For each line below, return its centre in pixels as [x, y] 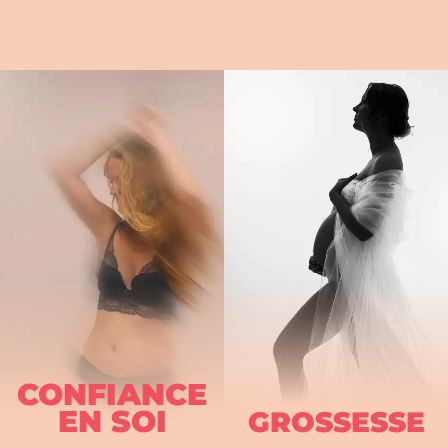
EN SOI [112, 422]
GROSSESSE [336, 422]
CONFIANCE [112, 395]
